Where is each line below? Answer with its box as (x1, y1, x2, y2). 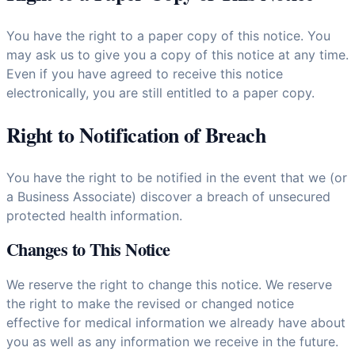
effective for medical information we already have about (6, 314, 345, 330)
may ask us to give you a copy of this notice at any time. (6, 46, 349, 63)
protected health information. (6, 207, 182, 223)
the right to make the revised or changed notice (6, 295, 294, 311)
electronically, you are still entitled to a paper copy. (6, 84, 315, 101)
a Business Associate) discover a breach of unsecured (6, 188, 330, 204)
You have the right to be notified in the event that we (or (6, 169, 347, 185)
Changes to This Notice (6, 236, 170, 263)
